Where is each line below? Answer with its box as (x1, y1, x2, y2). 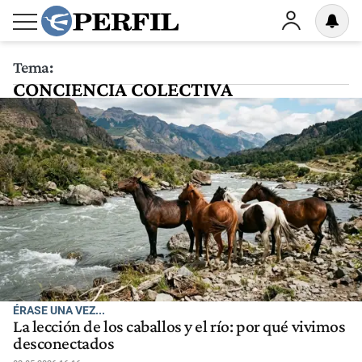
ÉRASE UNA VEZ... (13, 304, 105, 317)
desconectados (13, 334, 115, 354)
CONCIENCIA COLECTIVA (13, 78, 233, 101)
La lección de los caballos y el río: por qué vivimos (13, 317, 346, 337)
